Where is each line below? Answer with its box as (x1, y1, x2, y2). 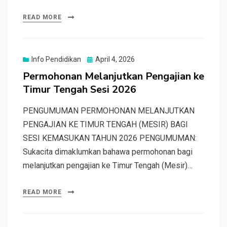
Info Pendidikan (31, 55, 81, 63)
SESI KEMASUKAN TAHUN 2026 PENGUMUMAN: (23, 133, 197, 143)
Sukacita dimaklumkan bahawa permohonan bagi (23, 146, 193, 157)
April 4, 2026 (95, 55, 135, 63)
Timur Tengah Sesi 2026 (23, 82, 136, 96)
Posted (87, 54, 109, 63)
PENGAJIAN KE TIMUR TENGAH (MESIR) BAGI (23, 119, 188, 129)
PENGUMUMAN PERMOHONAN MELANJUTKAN (23, 105, 195, 116)
